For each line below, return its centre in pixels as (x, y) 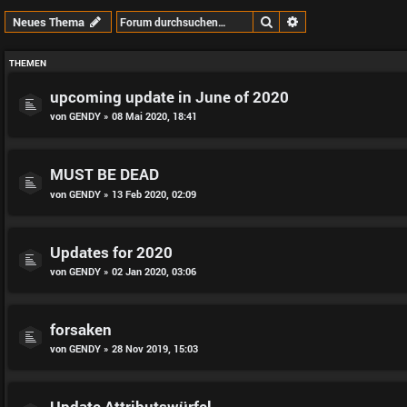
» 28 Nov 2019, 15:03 (149, 349)
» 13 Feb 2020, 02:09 (149, 194)
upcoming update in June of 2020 (169, 97)
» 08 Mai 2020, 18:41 (149, 116)
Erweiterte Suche (345, 21)
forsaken (81, 329)
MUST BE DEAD (104, 174)
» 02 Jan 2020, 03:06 (149, 271)
